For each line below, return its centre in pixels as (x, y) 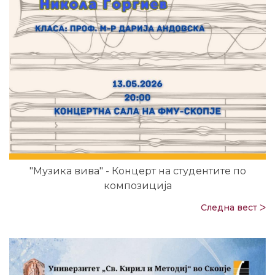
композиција (137, 185)
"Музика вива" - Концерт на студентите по (137, 171)
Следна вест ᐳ (233, 208)
